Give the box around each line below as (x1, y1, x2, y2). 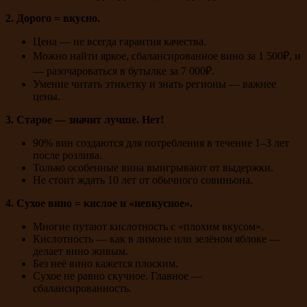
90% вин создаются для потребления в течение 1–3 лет (33, 136, 289, 149)
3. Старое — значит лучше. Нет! (5, 113, 164, 125)
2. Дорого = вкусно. (5, 12, 100, 24)
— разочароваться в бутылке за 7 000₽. (33, 64, 214, 77)
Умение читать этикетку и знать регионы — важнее (33, 77, 276, 90)
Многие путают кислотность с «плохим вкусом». (33, 220, 264, 232)
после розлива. (33, 149, 102, 161)
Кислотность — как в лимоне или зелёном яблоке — (33, 232, 280, 245)
